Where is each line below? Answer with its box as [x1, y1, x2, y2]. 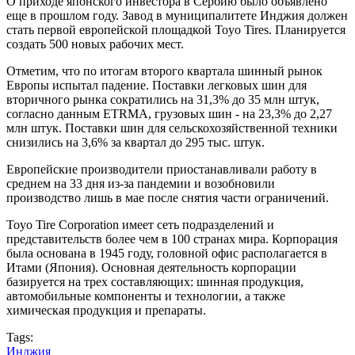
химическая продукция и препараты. [6, 303, 206, 318]
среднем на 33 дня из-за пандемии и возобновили [6, 177, 275, 191]
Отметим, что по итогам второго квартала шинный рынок [6, 64, 323, 78]
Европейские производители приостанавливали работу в [6, 162, 317, 177]
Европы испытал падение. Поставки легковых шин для [6, 78, 307, 93]
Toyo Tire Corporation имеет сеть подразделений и [6, 218, 274, 232]
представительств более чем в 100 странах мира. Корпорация [6, 232, 338, 246]
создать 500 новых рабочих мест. [6, 37, 184, 52]
